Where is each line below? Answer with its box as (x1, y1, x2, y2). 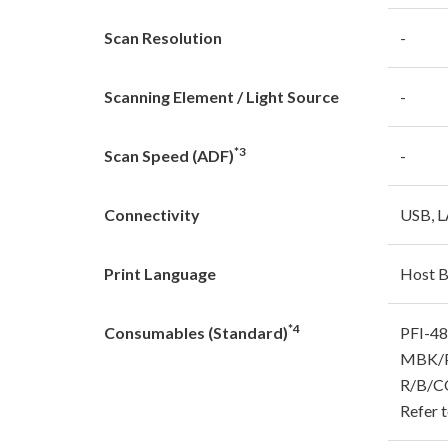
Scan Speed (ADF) (104, 145, 234, 165)
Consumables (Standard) (104, 322, 288, 342)
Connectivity (104, 204, 200, 224)
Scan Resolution (104, 27, 222, 47)
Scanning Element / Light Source (104, 86, 339, 106)
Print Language (104, 263, 216, 283)
